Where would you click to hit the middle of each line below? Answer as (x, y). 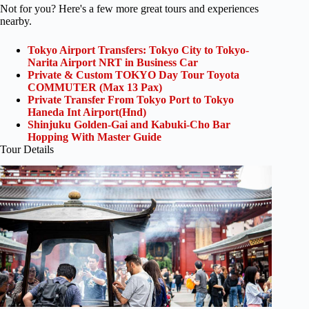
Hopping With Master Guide (94, 137)
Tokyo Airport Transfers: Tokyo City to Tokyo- (138, 50)
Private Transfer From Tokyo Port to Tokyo (131, 99)
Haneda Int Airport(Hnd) (87, 112)
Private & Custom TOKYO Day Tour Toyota (133, 74)
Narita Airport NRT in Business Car (113, 62)
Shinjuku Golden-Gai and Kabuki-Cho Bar (129, 124)
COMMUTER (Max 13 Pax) (95, 87)
